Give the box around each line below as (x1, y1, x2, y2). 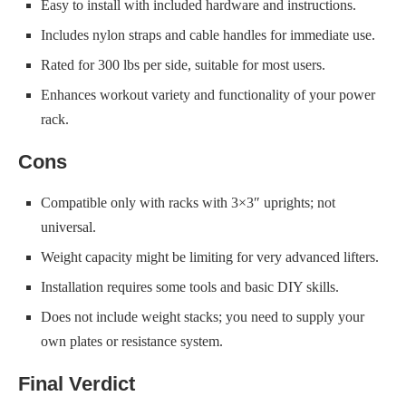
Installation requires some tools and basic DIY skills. (41, 279, 339, 295)
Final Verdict (18, 372, 135, 395)
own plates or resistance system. (41, 333, 223, 349)
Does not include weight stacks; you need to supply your (41, 309, 364, 324)
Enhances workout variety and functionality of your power (41, 87, 375, 102)
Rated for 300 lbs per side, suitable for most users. (41, 57, 325, 72)
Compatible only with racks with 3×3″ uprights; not (41, 195, 335, 210)
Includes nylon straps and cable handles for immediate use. (41, 27, 375, 43)
